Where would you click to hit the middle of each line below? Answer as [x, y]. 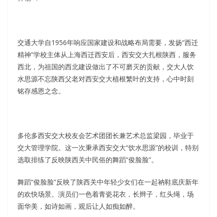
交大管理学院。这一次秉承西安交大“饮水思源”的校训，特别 [108, 147]
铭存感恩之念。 [41, 91]
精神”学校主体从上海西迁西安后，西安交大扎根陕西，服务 [107, 54]
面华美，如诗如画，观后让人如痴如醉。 [78, 206]
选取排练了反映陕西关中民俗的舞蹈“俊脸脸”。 [88, 159]
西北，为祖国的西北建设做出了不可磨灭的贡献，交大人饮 [106, 66]
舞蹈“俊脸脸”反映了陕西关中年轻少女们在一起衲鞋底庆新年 [108, 182]
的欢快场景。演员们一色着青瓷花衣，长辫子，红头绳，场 [106, 194]
